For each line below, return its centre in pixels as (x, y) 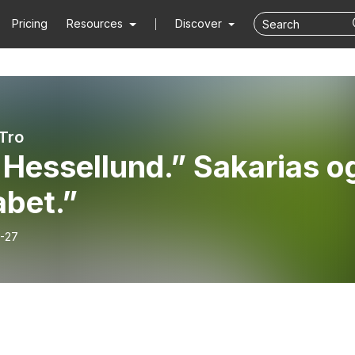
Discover (200, 23)
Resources (95, 23)
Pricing (30, 23)
